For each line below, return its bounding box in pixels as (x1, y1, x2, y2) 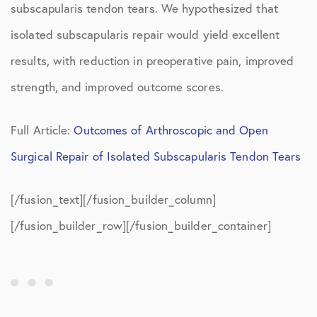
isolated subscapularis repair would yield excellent (11, 27, 280, 42)
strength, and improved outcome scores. (11, 79, 224, 94)
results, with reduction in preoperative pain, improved (11, 53, 294, 68)
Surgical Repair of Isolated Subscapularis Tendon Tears (11, 149, 301, 163)
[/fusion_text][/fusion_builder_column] (11, 192, 216, 207)
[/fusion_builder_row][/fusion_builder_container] (11, 218, 271, 233)
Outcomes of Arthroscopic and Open (74, 122, 268, 137)
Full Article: (11, 122, 74, 137)
